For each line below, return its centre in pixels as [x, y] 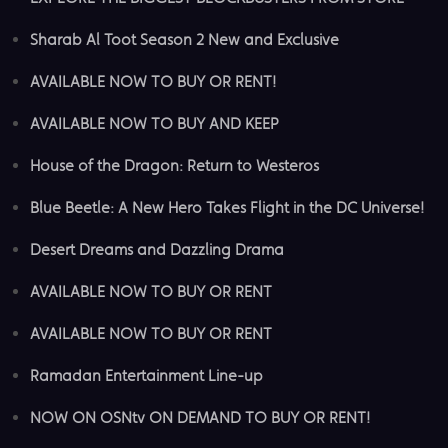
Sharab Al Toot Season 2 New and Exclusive [184, 39]
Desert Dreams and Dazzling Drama [157, 249]
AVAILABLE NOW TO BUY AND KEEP [154, 123]
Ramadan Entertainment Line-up [146, 375]
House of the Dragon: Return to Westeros [174, 165]
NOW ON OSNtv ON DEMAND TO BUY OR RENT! [200, 417]
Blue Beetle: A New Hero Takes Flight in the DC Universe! [227, 207]
